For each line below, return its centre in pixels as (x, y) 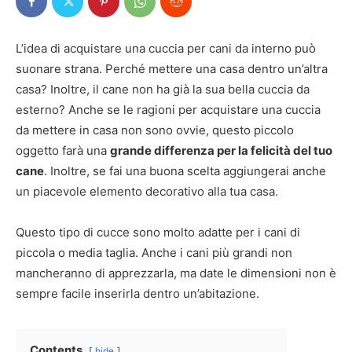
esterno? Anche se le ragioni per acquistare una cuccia (168, 110)
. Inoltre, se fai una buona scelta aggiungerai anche (185, 171)
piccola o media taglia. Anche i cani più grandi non (154, 253)
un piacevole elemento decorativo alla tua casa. (147, 191)
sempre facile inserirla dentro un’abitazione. (137, 293)
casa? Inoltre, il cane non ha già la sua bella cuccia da (163, 89)
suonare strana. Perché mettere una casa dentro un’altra (172, 69)
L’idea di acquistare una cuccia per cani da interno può (166, 48)
